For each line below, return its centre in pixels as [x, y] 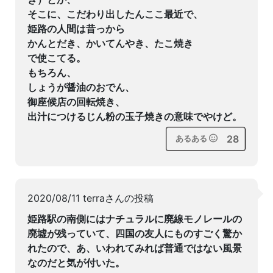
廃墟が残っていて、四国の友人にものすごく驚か [135, 233]
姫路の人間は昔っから [76, 29]
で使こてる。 [57, 58]
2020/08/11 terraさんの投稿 [90, 198]
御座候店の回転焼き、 [76, 102]
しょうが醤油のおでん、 [81, 87]
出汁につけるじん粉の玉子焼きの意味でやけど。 [135, 116]
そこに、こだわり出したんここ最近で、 [115, 14]
